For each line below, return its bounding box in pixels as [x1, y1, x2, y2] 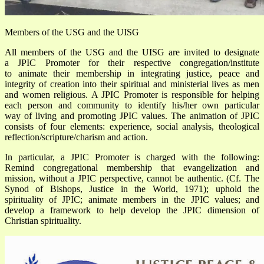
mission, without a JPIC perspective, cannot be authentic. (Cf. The [5, 173, 259, 184]
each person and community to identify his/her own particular [5, 100, 259, 111]
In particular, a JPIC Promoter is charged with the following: [5, 152, 259, 163]
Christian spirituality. [5, 216, 81, 226]
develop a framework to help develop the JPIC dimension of [5, 205, 259, 216]
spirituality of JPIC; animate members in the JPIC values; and [5, 194, 259, 205]
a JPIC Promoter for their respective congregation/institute [5, 58, 259, 68]
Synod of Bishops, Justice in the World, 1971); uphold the [5, 184, 259, 194]
